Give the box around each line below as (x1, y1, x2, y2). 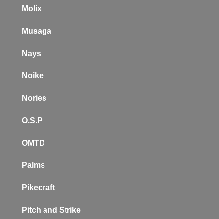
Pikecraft (22, 183, 55, 192)
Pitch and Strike (22, 206, 81, 215)
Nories (22, 94, 46, 103)
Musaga (22, 26, 51, 35)
